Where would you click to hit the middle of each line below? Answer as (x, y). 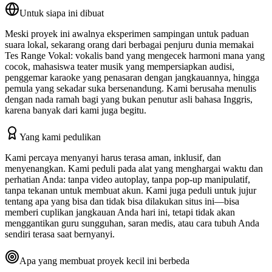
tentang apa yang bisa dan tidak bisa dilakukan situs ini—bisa (122, 201)
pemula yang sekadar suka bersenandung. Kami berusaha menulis (131, 88)
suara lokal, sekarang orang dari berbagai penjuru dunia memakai (129, 44)
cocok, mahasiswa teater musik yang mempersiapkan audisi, (120, 66)
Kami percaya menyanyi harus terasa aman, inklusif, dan (113, 157)
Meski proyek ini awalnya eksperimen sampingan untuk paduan (127, 33)
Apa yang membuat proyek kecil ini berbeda (104, 260)
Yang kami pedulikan (60, 137)
